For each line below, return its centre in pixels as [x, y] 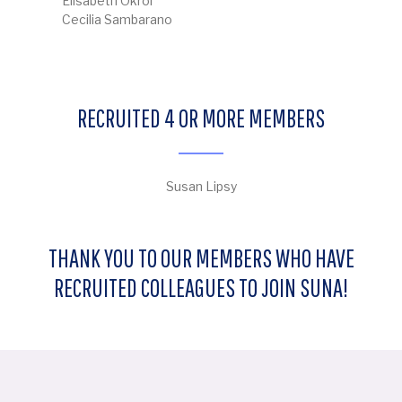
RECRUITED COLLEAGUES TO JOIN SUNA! [201, 288]
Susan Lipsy [201, 186]
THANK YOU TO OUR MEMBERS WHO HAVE [201, 258]
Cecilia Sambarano [117, 19]
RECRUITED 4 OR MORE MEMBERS [201, 118]
